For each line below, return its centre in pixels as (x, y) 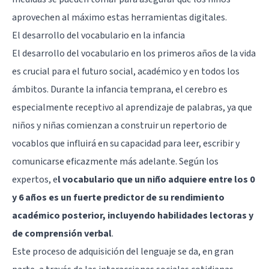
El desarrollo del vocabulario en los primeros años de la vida (134, 53)
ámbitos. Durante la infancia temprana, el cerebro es (120, 89)
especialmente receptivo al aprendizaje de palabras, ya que (132, 107)
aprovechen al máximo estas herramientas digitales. (119, 17)
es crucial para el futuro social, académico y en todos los (126, 71)
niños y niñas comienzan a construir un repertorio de (119, 125)
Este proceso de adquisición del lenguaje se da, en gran (123, 251)
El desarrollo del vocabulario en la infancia (98, 35)
